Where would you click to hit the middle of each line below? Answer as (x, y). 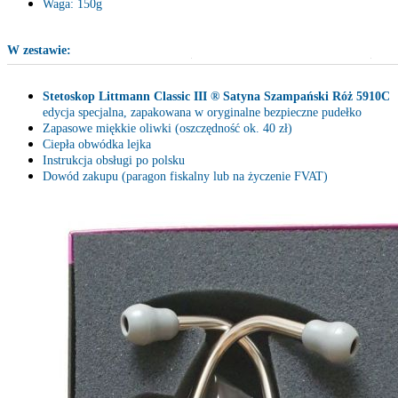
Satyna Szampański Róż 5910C (306, 97)
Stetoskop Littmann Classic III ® (133, 97)
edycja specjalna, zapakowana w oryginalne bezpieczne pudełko (202, 113)
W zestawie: (39, 51)
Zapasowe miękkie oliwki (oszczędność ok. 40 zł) (167, 129)
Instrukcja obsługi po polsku (114, 161)
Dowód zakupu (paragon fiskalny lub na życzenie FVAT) (185, 177)
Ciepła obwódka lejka (97, 145)
